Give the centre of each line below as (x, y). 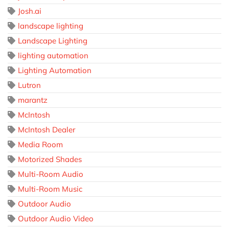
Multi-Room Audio (51, 174)
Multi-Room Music (50, 189)
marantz (33, 100)
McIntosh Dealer (47, 130)
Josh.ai (30, 11)
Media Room (40, 145)
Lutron (29, 85)
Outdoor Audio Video (56, 219)
